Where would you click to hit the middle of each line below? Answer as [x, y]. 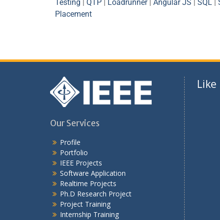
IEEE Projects [81, 163]
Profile [70, 142]
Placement [73, 14]
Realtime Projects [88, 183]
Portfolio [74, 152]
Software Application [93, 173]
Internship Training [89, 214]
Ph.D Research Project [96, 193]
